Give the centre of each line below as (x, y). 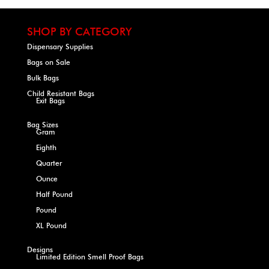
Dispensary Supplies (60, 47)
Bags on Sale (48, 62)
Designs (40, 249)
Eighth (46, 147)
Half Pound (54, 194)
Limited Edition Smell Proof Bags (89, 257)
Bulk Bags (43, 78)
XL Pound (51, 225)
